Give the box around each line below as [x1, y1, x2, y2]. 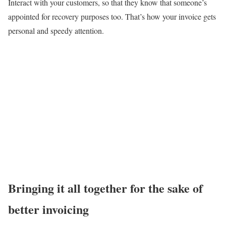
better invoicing [8, 200, 89, 218]
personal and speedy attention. [8, 25, 106, 36]
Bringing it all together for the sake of [8, 179, 203, 197]
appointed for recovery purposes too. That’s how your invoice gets [8, 11, 216, 22]
